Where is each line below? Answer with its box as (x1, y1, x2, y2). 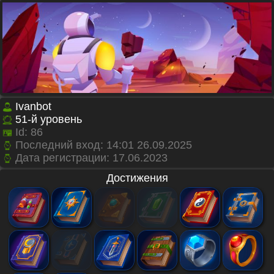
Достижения (106, 172, 168, 185)
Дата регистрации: (12, 152, 113, 165)
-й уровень (28, 113, 82, 126)
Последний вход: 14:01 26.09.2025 (15, 139, 192, 152)
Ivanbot (15, 100, 51, 113)
